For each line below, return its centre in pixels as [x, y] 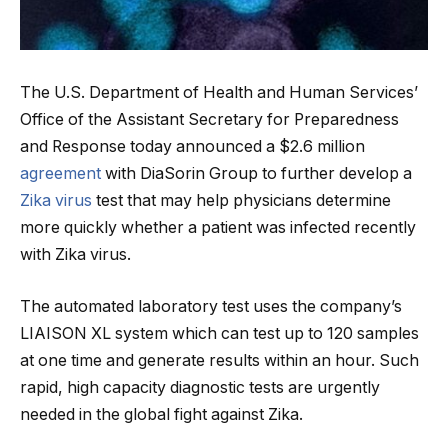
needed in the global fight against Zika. [161, 414]
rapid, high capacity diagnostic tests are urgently [200, 387]
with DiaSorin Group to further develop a [256, 174]
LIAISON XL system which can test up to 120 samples [219, 333]
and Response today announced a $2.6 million [192, 147]
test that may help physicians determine [241, 201]
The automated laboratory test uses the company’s [211, 306]
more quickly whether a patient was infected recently [218, 228]
